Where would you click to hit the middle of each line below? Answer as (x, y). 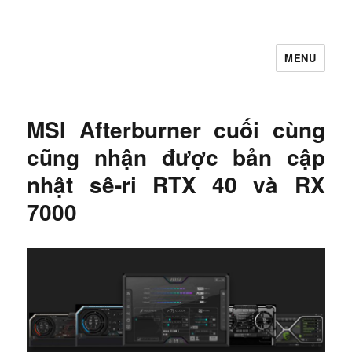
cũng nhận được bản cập (176, 157)
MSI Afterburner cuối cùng (176, 129)
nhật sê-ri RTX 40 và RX (176, 184)
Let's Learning (88, 68)
